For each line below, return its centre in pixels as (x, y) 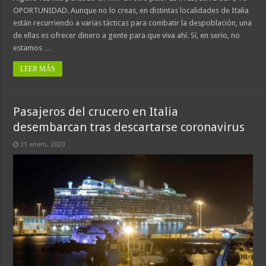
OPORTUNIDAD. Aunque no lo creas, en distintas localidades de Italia (131, 11)
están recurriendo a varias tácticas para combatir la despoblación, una (133, 23)
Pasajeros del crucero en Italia (96, 112)
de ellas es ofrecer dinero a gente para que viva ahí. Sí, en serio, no (127, 36)
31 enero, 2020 (43, 145)
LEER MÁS (38, 69)
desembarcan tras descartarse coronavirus (129, 127)
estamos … (33, 48)
